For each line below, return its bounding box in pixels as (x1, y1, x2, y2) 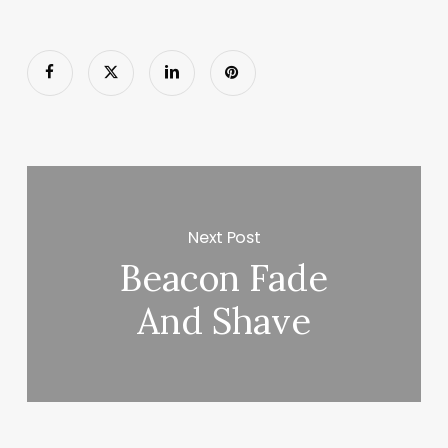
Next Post (188, 225, 261, 249)
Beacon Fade (120, 255, 329, 302)
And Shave (137, 298, 312, 345)
